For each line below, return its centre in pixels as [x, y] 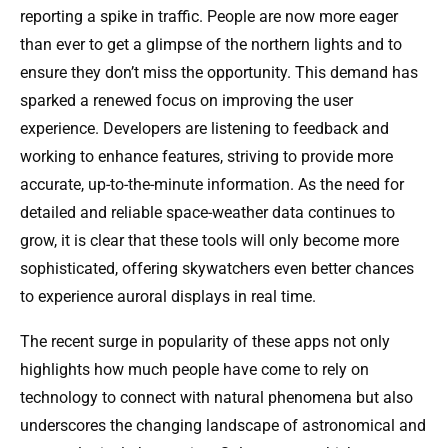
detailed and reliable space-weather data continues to [207, 213]
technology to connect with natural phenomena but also [216, 398]
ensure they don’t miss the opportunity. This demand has [219, 73]
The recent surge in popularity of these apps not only [205, 342]
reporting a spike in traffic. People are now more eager [209, 17]
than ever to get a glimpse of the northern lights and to [211, 45]
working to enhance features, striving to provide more [206, 157]
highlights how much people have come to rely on [194, 370]
